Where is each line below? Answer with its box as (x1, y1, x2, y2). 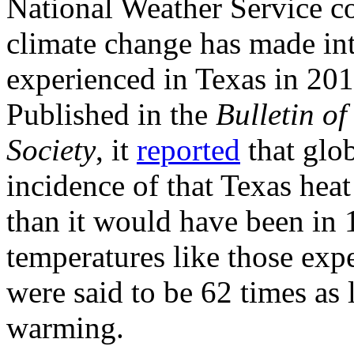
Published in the (6, 96, 216, 131)
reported (137, 132, 240, 167)
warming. (6, 310, 124, 345)
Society (6, 132, 96, 167)
